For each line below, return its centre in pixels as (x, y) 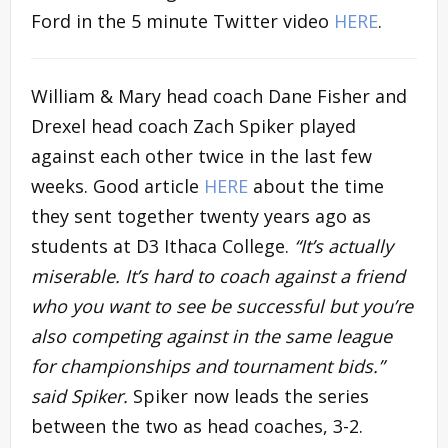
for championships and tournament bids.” (207, 365)
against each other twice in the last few (201, 155)
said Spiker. (82, 395)
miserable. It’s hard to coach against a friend (218, 275)
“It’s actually (343, 245)
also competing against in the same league (211, 335)
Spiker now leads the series (251, 395)
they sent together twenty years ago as (201, 215)
